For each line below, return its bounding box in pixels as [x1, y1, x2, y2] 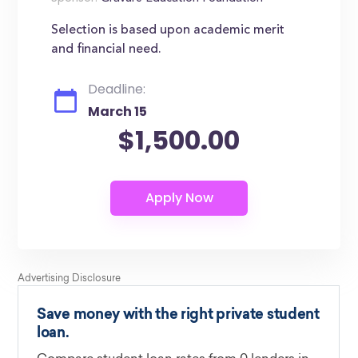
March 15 [88, 102, 148, 121]
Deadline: [88, 80, 146, 98]
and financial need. [51, 43, 162, 56]
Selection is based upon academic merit [51, 24, 285, 37]
